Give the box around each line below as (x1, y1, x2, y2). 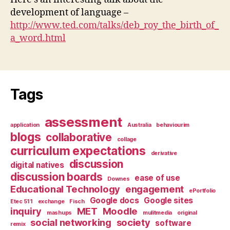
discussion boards (10, 170, 103, 183)
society (116, 216, 150, 228)
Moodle (102, 205, 138, 217)
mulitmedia (142, 209, 172, 216)
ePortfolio (188, 187, 216, 194)
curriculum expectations (10, 143, 146, 158)
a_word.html (10, 32, 66, 44)
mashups (46, 209, 72, 216)
